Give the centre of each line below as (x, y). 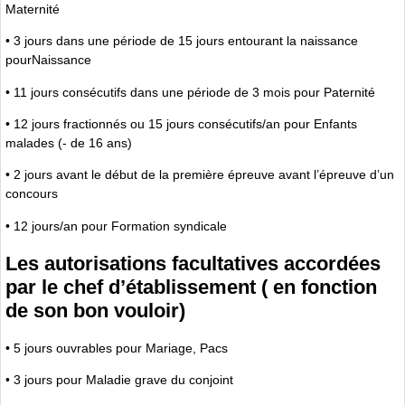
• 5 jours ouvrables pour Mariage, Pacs (117, 348)
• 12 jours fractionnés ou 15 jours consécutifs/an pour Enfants (181, 123)
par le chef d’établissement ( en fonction (191, 287)
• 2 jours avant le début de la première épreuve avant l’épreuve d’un (200, 175)
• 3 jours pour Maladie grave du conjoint (119, 379)
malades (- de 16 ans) (69, 142)
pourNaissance (48, 60)
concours (32, 194)
